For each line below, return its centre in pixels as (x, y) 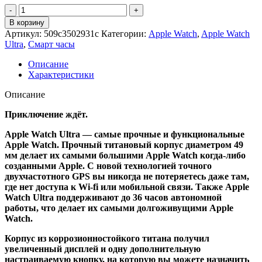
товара (31, 19)
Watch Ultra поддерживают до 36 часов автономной (113, 198)
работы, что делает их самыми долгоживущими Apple (119, 208)
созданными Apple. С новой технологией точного (108, 166)
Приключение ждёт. (46, 115)
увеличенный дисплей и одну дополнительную (103, 249)
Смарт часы (51, 44)
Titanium (35, 82)
